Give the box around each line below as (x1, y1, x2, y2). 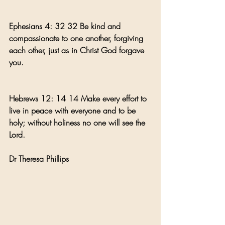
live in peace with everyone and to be (9, 104, 138, 116)
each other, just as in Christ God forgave (9, 44, 147, 56)
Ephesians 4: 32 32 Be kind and (9, 20, 123, 32)
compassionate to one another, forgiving (9, 32, 146, 44)
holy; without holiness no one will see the (9, 117, 148, 128)
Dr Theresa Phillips (9, 153, 69, 164)
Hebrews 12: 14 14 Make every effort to (9, 92, 149, 104)
